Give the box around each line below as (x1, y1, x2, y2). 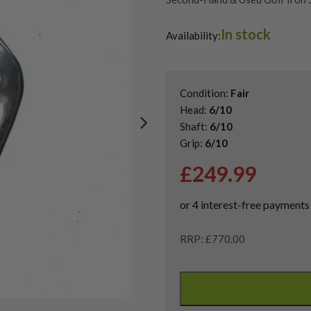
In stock (221, 25, 271, 42)
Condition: (180, 86, 230, 99)
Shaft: (180, 119, 210, 133)
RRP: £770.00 (180, 232, 245, 245)
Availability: (166, 28, 221, 42)
